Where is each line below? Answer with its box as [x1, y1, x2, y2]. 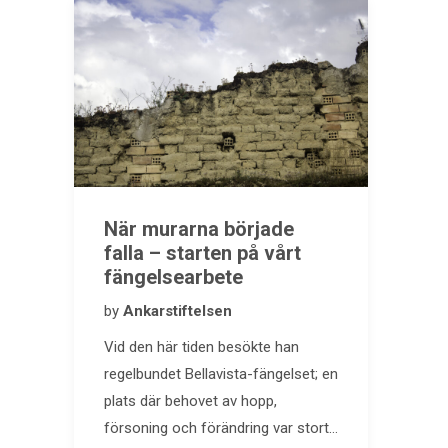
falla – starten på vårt [104, 240, 301, 265]
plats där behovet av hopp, [104, 391, 277, 410]
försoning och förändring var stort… [104, 418, 338, 437]
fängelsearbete [104, 264, 243, 289]
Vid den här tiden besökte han [104, 337, 299, 356]
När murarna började [104, 216, 294, 241]
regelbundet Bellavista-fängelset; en [104, 364, 338, 383]
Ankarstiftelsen [123, 301, 232, 320]
